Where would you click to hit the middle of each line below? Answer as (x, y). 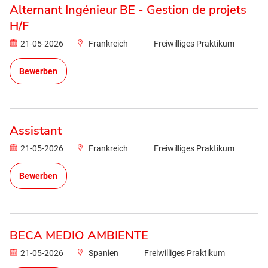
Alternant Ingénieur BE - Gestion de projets (128, 10)
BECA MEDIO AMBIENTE (79, 235)
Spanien (104, 253)
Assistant (36, 131)
